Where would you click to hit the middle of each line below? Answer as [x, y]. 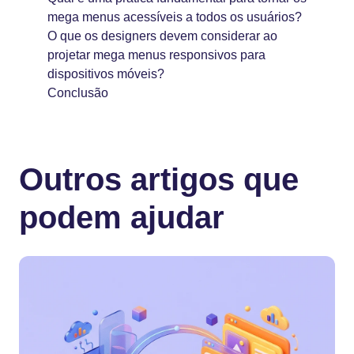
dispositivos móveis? [106, 74]
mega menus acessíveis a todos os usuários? [175, 17]
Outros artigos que [159, 180]
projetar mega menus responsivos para [156, 55]
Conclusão [78, 93]
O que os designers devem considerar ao [162, 36]
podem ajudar [122, 218]
